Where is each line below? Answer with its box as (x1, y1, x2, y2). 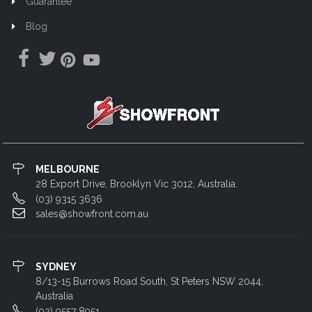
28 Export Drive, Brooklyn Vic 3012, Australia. (35, 178, 237, 189)
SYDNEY (35, 261, 77, 273)
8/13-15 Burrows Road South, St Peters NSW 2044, (35, 276, 263, 288)
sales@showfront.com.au (35, 208, 148, 220)
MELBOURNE (35, 163, 100, 175)
